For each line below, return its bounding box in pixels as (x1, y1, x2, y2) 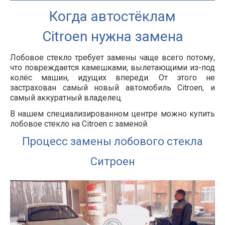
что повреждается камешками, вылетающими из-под (10, 63, 215, 72)
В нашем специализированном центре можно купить (10, 109, 215, 119)
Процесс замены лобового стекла (22, 135, 203, 148)
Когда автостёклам (49, 8, 176, 25)
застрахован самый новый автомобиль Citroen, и (10, 83, 215, 92)
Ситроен (90, 155, 135, 168)
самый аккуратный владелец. (10, 93, 123, 102)
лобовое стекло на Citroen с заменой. (10, 119, 149, 129)
